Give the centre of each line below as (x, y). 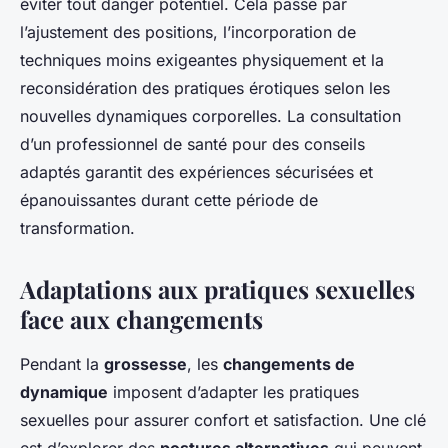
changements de (289, 364)
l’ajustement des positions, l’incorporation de (188, 32)
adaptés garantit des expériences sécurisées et (196, 172)
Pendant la (62, 364)
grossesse (145, 364)
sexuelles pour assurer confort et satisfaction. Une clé (223, 420)
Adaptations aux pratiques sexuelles (217, 289)
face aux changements (141, 319)
